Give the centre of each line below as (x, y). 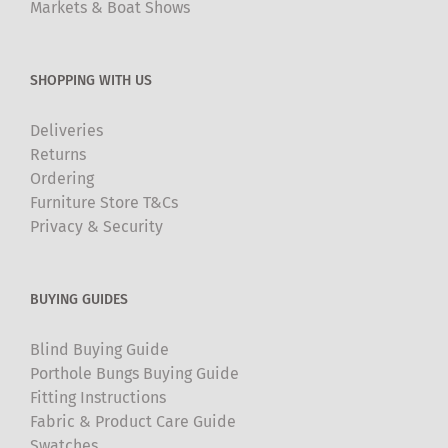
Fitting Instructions (98, 397)
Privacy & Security (96, 226)
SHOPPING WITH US (91, 80)
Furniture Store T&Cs (104, 202)
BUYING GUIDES (79, 299)
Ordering (62, 178)
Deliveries (66, 130)
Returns (58, 154)
